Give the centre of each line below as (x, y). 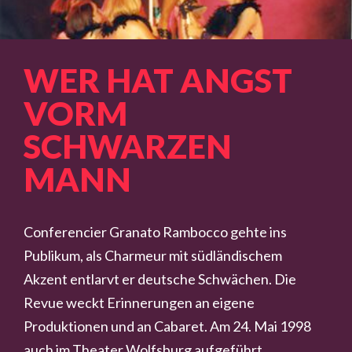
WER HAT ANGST (158, 81)
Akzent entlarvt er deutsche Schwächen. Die (160, 279)
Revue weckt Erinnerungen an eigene (139, 303)
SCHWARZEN (128, 147)
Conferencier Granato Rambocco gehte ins (156, 232)
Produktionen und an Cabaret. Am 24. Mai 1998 (168, 326)
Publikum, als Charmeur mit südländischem (153, 256)
